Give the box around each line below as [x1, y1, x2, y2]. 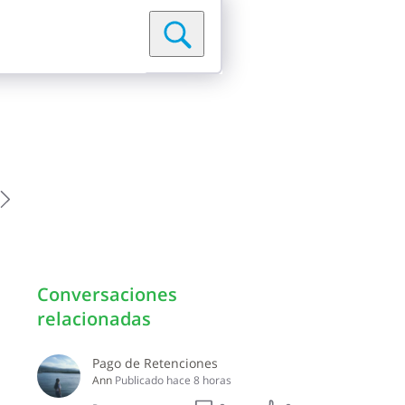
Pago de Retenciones [91, 353, 218, 372]
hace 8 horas [165, 372, 231, 388]
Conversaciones [36, 282, 177, 307]
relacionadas [36, 306, 151, 332]
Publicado [114, 372, 164, 388]
